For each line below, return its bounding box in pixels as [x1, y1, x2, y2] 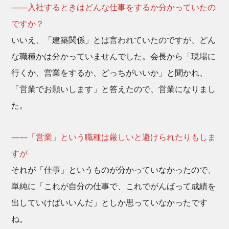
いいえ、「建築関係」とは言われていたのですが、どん [11, 34, 216, 46]
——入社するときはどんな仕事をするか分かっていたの [11, 2, 216, 13]
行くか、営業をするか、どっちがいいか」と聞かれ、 [11, 67, 208, 79]
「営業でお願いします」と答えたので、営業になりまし [11, 83, 216, 95]
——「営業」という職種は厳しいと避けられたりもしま [11, 131, 216, 143]
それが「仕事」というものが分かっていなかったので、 [11, 164, 216, 176]
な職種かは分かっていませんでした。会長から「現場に [11, 51, 216, 62]
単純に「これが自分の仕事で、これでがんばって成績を [11, 180, 216, 192]
